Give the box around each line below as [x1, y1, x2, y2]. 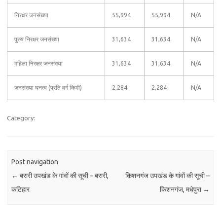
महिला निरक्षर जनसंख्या [14, 60, 63, 67]
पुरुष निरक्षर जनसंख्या [14, 36, 59, 42]
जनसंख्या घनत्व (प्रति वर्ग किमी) [14, 84, 82, 91]
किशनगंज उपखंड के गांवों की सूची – [125, 172, 210, 180]
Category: [7, 114, 35, 121]
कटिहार [11, 185, 30, 194]
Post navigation [11, 158, 59, 166]
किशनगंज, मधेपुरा [159, 185, 203, 194]
